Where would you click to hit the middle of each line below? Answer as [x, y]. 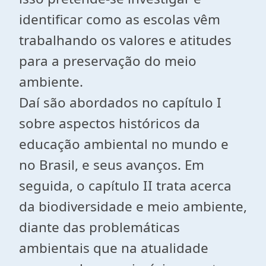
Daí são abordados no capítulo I [120, 102]
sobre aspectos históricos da [110, 123]
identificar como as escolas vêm [120, 19]
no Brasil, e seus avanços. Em [112, 165]
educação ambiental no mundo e [124, 144]
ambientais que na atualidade [114, 248]
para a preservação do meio [108, 61]
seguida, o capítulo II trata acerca [125, 186]
